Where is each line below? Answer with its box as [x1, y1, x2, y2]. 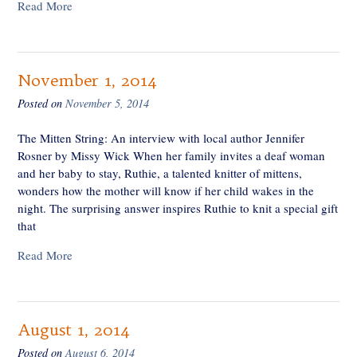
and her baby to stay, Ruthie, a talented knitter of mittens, [18, 165, 302, 182]
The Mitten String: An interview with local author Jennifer [18, 130, 304, 147]
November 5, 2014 [65, 95, 149, 111]
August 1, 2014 [18, 320, 130, 340]
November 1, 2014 [18, 69, 157, 90]
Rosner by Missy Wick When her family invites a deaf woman [18, 147, 325, 164]
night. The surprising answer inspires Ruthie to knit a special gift [18, 200, 338, 217]
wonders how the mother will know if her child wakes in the [18, 182, 314, 199]
